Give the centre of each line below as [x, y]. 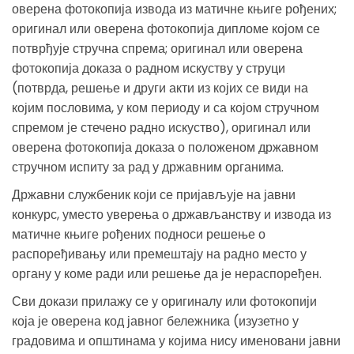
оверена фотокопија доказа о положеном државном [165, 147]
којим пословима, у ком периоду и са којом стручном [166, 107]
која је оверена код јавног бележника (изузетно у [155, 321]
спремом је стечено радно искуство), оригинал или [161, 127]
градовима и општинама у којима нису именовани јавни [176, 341]
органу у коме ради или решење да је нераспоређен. [167, 273]
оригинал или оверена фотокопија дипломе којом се [166, 28]
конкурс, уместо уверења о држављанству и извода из [171, 214]
